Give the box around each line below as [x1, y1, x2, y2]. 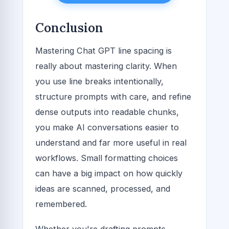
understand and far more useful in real [35, 137, 187, 148]
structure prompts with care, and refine [35, 91, 191, 102]
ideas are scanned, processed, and [35, 183, 170, 194]
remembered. [35, 198, 87, 209]
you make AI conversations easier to [35, 122, 179, 132]
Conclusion [35, 19, 103, 36]
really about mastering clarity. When [35, 60, 177, 71]
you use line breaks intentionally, [35, 76, 164, 86]
